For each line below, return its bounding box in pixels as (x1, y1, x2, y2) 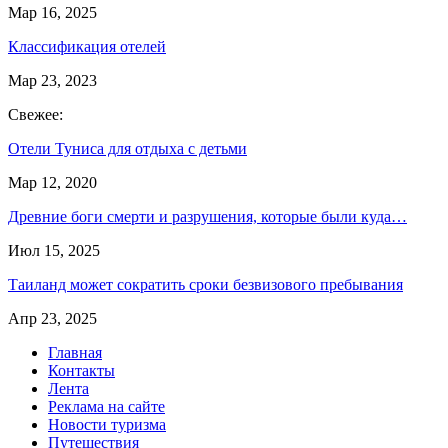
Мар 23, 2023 (8, 72, 97, 89)
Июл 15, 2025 (8, 242, 100, 259)
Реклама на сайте (48, 398, 165, 415)
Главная (48, 344, 102, 361)
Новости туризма (48, 416, 166, 433)
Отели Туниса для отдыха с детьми (8, 140, 247, 157)
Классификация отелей (8, 38, 166, 55)
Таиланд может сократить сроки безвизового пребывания (8, 276, 403, 293)
